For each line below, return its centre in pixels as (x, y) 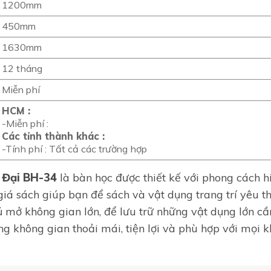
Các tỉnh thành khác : (53, 136)
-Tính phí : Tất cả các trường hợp (74, 149)
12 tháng (22, 68)
